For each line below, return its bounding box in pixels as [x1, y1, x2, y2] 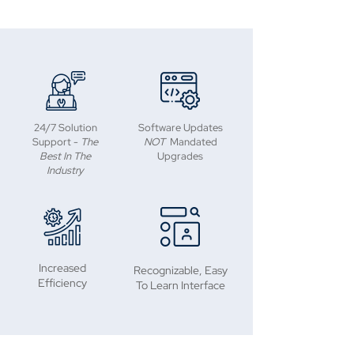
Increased [39, 261, 86, 275]
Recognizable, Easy [133, 263, 228, 277]
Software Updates [137, 121, 223, 134]
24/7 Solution [33, 121, 97, 134]
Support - [32, 135, 81, 149]
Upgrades [157, 149, 203, 163]
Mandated [169, 135, 217, 149]
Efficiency [38, 276, 87, 290]
